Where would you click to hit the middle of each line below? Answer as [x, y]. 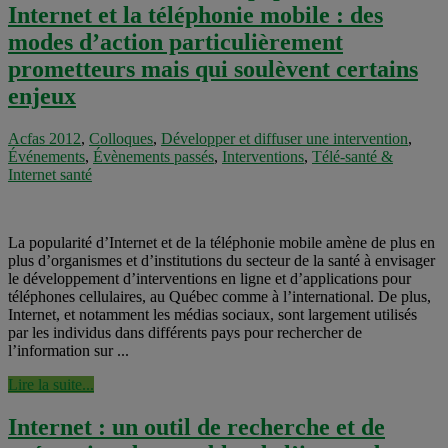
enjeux [42, 95]
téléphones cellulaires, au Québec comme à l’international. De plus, [219, 296]
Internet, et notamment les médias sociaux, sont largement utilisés [212, 314]
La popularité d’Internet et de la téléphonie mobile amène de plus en [221, 242]
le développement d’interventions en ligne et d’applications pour [209, 278]
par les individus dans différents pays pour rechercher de [185, 332]
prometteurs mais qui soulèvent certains [213, 68]
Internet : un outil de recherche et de [196, 426]
